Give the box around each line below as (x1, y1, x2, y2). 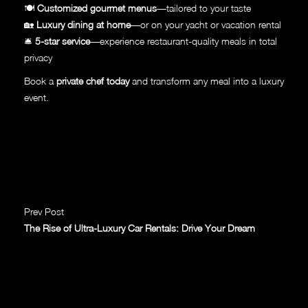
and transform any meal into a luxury (129, 75, 284, 87)
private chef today (56, 75, 129, 87)
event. (24, 91, 49, 104)
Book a (24, 75, 56, 87)
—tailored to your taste (157, 2, 251, 14)
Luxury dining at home (36, 19, 131, 31)
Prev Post (24, 206, 64, 218)
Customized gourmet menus (37, 2, 157, 14)
